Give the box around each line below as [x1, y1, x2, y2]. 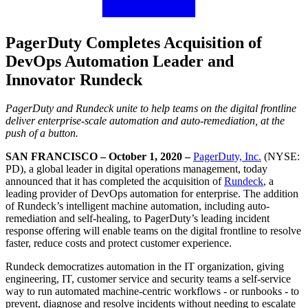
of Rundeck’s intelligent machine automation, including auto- [5, 200, 269, 212]
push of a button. [5, 127, 78, 140]
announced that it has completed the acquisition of [5, 175, 224, 188]
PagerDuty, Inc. [193, 151, 261, 163]
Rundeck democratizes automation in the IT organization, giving [5, 261, 284, 273]
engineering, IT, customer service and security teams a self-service [5, 273, 291, 285]
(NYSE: [261, 151, 300, 163]
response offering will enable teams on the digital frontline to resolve [5, 225, 301, 237]
